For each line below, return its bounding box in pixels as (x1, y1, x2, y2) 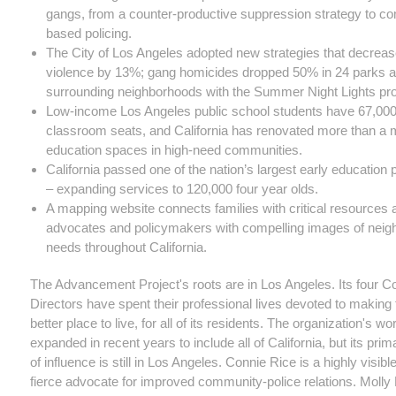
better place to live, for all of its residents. (30, 316, 267, 331)
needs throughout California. (46, 240, 207, 255)
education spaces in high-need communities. (46, 142, 302, 157)
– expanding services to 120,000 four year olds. (46, 181, 318, 196)
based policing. (46, 26, 132, 41)
